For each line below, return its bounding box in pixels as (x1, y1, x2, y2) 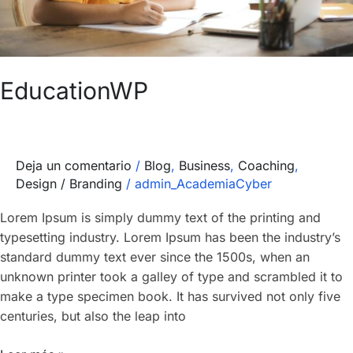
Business (179, 157, 230, 173)
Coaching (238, 157, 295, 173)
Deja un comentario (16, 157, 132, 173)
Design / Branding (16, 175, 122, 191)
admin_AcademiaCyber (135, 175, 272, 191)
